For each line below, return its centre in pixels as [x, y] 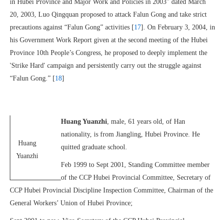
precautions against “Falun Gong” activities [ [72, 27]
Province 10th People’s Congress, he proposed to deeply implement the [109, 53]
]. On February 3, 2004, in [178, 27]
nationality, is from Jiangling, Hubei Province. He [130, 134]
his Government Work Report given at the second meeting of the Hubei [109, 40]
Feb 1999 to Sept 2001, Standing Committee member [135, 165]
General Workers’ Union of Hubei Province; [71, 203]
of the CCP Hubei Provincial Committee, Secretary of [136, 178]
